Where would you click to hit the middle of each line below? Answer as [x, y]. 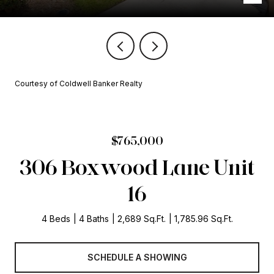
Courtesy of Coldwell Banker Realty [79, 83]
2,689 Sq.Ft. [141, 219]
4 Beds [56, 219]
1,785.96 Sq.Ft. [203, 219]
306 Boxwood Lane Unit [137, 167]
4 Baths [94, 219]
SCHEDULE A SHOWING [137, 257]
